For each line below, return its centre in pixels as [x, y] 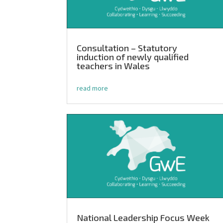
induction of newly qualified [133, 57]
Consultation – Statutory [127, 48]
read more [93, 88]
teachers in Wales [113, 66]
